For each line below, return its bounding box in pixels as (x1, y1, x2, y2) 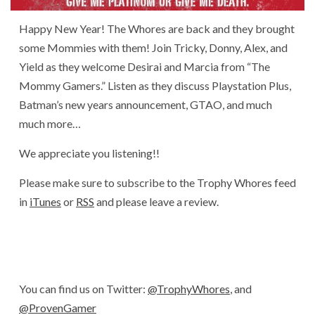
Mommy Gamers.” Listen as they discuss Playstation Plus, (19, 79, 291, 92)
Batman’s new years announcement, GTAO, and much (19, 98, 272, 111)
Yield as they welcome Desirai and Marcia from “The (19, 60, 270, 73)
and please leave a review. (94, 195, 219, 208)
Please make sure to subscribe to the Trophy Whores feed (19, 176, 296, 189)
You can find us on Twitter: (19, 282, 148, 295)
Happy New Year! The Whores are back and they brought (19, 22, 295, 35)
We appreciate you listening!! (19, 146, 160, 160)
